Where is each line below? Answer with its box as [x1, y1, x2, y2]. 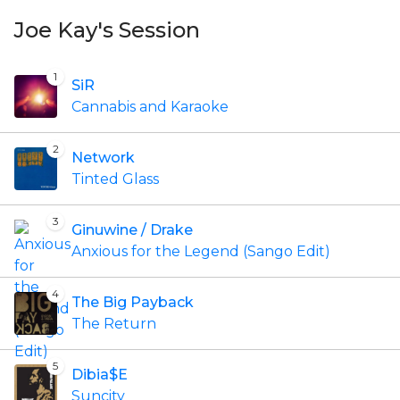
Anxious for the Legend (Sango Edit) [71, 243, 330, 260]
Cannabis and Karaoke [71, 98, 229, 115]
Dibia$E [71, 366, 128, 383]
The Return [71, 315, 156, 332]
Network [71, 149, 135, 166]
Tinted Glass [71, 171, 159, 187]
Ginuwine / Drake [71, 221, 193, 238]
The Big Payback [71, 294, 194, 311]
